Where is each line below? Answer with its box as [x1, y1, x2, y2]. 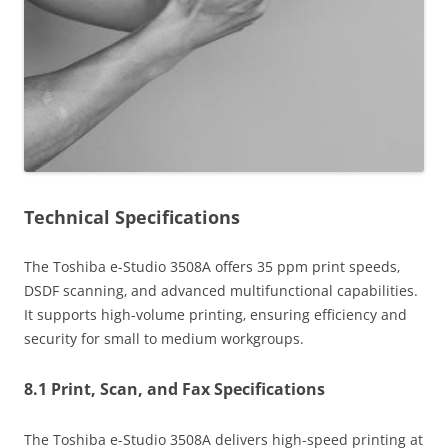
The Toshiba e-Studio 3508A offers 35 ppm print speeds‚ [24, 257, 400, 277]
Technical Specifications [24, 205, 240, 230]
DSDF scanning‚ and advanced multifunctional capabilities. [24, 281, 418, 301]
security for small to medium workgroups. [24, 329, 304, 349]
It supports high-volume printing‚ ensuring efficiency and [24, 305, 407, 325]
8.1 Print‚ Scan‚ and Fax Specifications [24, 378, 325, 401]
